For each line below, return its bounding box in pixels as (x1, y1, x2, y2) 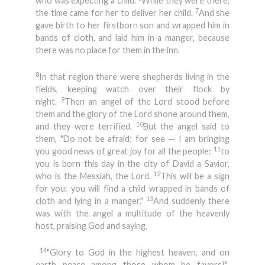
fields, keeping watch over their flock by (35, 84, 230, 94)
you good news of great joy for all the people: (35, 146, 214, 156)
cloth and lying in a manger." (35, 196, 146, 206)
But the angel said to (143, 121, 230, 131)
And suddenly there (153, 196, 230, 206)
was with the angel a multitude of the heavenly (35, 208, 230, 218)
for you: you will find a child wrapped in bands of (35, 183, 230, 193)
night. (35, 96, 61, 106)
